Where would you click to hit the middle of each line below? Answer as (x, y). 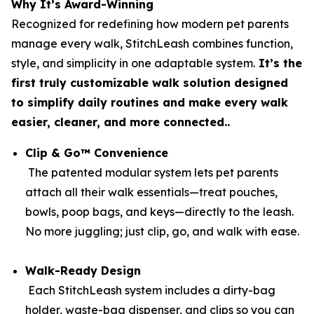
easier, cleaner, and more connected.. (121, 122)
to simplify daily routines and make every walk (150, 103)
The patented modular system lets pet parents (152, 173)
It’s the (279, 63)
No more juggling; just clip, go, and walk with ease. (162, 232)
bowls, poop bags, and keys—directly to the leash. (159, 212)
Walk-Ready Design (83, 271)
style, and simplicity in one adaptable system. (133, 63)
